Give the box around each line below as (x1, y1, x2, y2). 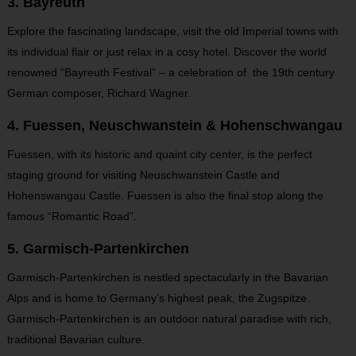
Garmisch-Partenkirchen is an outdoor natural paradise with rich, (6, 312, 331, 325)
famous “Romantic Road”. (6, 210, 137, 222)
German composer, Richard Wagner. (6, 87, 191, 99)
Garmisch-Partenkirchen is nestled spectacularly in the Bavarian (6, 271, 328, 284)
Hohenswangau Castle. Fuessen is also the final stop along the (6, 189, 323, 202)
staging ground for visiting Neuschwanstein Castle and (6, 168, 280, 181)
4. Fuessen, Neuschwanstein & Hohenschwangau (6, 118, 342, 133)
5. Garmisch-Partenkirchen (6, 241, 189, 257)
